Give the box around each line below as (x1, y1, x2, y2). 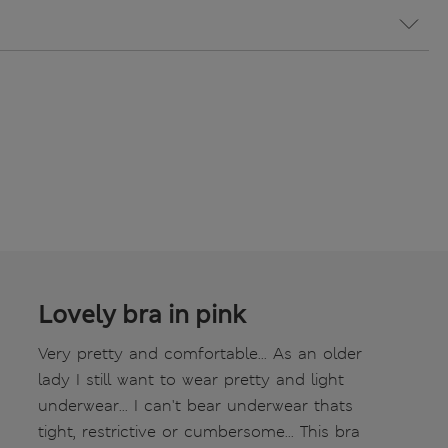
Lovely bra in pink (38, 298, 246, 331)
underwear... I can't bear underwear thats (38, 394, 353, 416)
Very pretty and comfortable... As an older (38, 342, 362, 364)
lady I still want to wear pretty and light (38, 368, 344, 390)
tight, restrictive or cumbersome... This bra (38, 420, 360, 442)
